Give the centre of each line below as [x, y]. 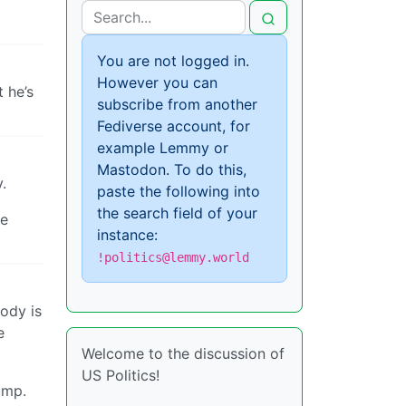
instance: [127, 235]
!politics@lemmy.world [173, 257]
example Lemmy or [163, 148]
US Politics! [121, 375]
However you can [157, 82]
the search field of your [177, 213]
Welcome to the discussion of [183, 353]
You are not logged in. [173, 61]
